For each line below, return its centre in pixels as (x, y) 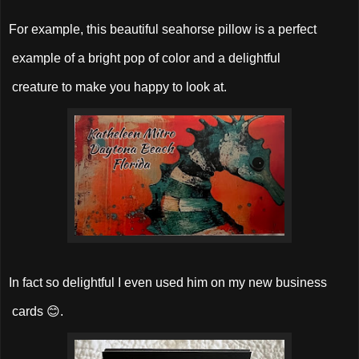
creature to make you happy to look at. (118, 87)
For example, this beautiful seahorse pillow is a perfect (163, 30)
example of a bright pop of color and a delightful (145, 58)
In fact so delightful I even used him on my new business (168, 283)
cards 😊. (36, 312)
